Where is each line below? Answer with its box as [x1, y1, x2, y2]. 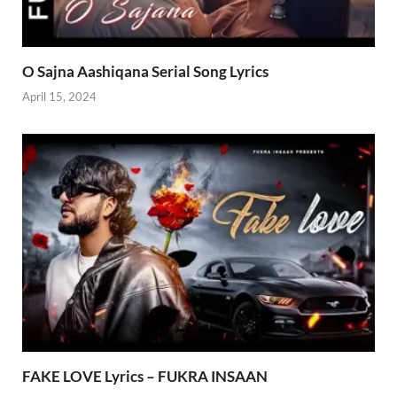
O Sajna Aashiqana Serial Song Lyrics [22, 61, 269, 81]
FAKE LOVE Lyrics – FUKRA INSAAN [22, 367, 268, 386]
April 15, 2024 [22, 90, 97, 105]
